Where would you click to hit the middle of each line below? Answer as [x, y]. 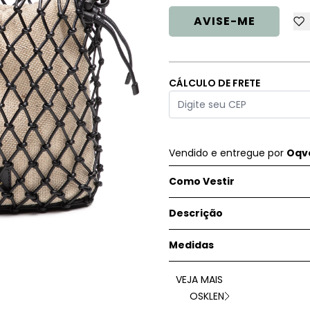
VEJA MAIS [199, 280]
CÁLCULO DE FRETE [215, 83]
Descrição [196, 213]
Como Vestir [202, 181]
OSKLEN [207, 296]
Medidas [191, 245]
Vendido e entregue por [228, 153]
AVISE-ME [224, 21]
